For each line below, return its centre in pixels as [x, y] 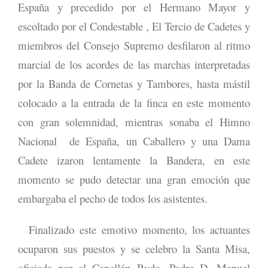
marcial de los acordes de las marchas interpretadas [134, 64]
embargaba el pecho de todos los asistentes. [113, 198]
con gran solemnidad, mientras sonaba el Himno [134, 121]
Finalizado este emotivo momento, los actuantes [134, 229]
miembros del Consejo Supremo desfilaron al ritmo [134, 45]
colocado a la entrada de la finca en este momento [134, 102]
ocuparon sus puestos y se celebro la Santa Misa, [134, 248]
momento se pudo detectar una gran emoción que [134, 179]
